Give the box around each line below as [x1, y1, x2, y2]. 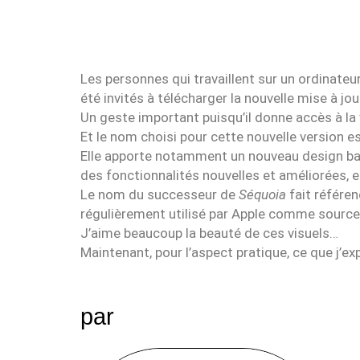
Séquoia [239, 186, 289, 202]
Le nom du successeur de [80, 186, 239, 202]
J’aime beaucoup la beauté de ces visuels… [80, 225, 338, 241]
